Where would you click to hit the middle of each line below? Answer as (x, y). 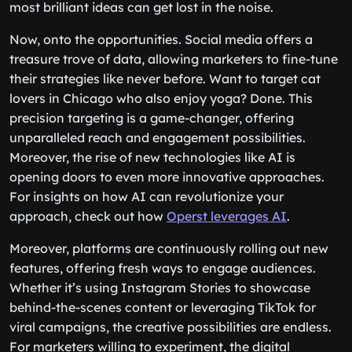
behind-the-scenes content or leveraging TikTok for (163, 307)
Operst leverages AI (227, 216)
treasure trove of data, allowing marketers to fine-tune (174, 59)
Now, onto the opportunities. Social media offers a (161, 39)
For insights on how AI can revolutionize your (147, 196)
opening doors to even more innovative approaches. (167, 177)
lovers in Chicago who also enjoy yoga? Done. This (161, 98)
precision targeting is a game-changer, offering (152, 118)
